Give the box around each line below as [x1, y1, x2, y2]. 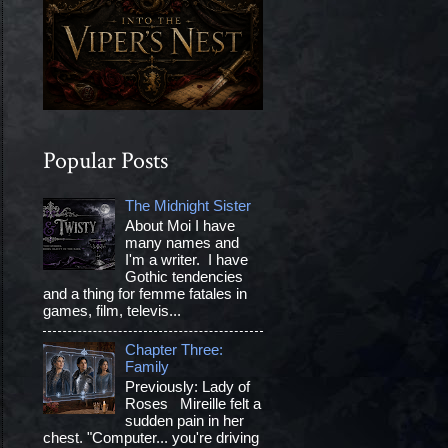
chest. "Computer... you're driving [42, 429, 259, 446]
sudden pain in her [125, 412, 245, 429]
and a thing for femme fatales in [42, 286, 247, 303]
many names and [125, 235, 240, 252]
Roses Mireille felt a [125, 395, 262, 412]
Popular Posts [42, 145, 168, 177]
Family [125, 358, 170, 375]
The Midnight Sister [125, 198, 252, 215]
